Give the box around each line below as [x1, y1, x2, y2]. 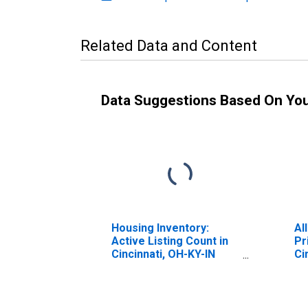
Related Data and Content [80, 36, 257, 54]
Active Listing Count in [111, 234, 228, 247]
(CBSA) [111, 260, 148, 274]
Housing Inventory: [111, 221, 209, 234]
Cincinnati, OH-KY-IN [111, 247, 215, 261]
